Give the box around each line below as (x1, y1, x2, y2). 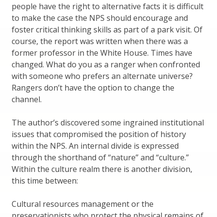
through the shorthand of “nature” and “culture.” (12, 152, 189, 163)
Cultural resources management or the (12, 198, 154, 209)
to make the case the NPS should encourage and (12, 12, 188, 23)
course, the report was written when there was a (12, 35, 188, 46)
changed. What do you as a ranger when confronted (12, 59, 200, 70)
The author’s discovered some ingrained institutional (12, 117, 204, 128)
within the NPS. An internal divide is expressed (12, 140, 179, 151)
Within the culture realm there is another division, (12, 163, 192, 174)
